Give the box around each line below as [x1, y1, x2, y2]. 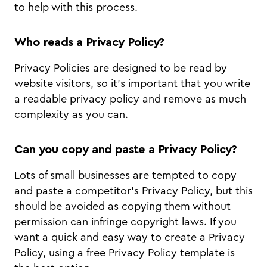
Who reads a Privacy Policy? [14, 36, 168, 49]
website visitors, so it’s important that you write [14, 78, 250, 89]
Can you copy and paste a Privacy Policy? [14, 144, 237, 156]
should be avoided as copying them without [14, 201, 231, 212]
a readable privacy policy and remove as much [14, 94, 246, 105]
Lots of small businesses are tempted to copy [14, 170, 237, 181]
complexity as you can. [14, 109, 131, 120]
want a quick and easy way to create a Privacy [14, 232, 245, 243]
